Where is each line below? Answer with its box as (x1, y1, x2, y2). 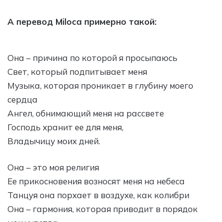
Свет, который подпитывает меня (7, 66, 147, 77)
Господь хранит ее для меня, (7, 121, 123, 132)
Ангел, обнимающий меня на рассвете (7, 108, 164, 118)
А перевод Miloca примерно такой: (7, 16, 157, 27)
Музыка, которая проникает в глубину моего (7, 80, 193, 91)
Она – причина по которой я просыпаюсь (7, 52, 177, 63)
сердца (7, 94, 38, 105)
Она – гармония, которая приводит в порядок (7, 203, 198, 214)
